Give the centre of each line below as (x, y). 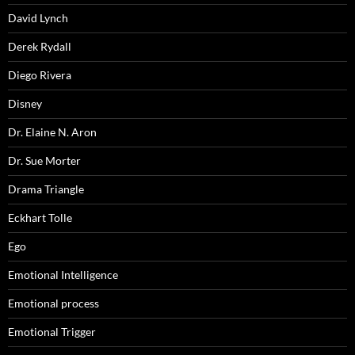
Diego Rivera (40, 75)
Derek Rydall (40, 47)
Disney (25, 104)
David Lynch (38, 18)
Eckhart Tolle (40, 218)
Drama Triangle (46, 189)
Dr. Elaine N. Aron (52, 132)
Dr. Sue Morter (44, 161)
